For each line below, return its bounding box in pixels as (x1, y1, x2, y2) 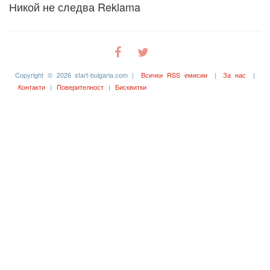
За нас (223, 70, 246, 80)
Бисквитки (115, 82, 146, 92)
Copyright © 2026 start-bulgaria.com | (15, 70, 139, 80)
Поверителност (57, 82, 104, 92)
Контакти (18, 82, 45, 92)
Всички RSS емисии (141, 70, 207, 80)
